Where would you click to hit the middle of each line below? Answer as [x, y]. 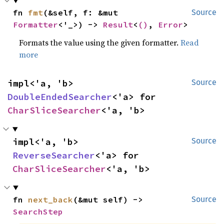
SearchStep [38, 211]
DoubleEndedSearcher [60, 97]
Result [118, 24]
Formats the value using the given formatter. [100, 42]
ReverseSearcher [54, 155]
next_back [51, 199]
